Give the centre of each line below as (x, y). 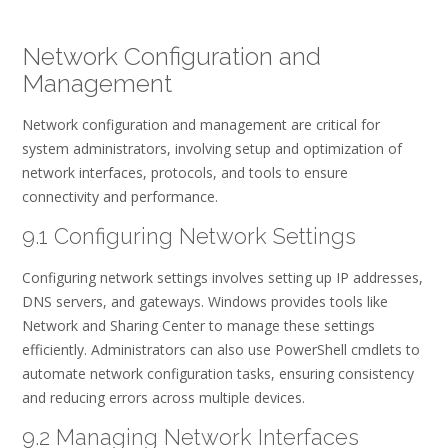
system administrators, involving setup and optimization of (212, 148)
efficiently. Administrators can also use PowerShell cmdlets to (221, 349)
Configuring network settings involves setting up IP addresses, (222, 277)
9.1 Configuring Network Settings (189, 235)
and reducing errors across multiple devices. (163, 397)
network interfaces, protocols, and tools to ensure (185, 172)
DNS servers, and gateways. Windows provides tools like (205, 301)
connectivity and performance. (120, 196)
